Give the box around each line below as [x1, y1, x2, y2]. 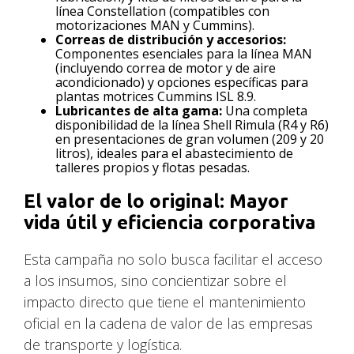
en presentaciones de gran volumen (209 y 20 [55, 130, 325, 148]
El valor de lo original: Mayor [24, 190, 289, 212]
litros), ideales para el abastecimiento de [55, 144, 294, 162]
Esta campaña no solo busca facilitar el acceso [24, 249, 323, 269]
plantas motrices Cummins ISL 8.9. [55, 87, 257, 105]
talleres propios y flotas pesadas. [55, 158, 250, 176]
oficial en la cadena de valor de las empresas [24, 313, 314, 333]
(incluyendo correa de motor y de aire [55, 58, 277, 77]
